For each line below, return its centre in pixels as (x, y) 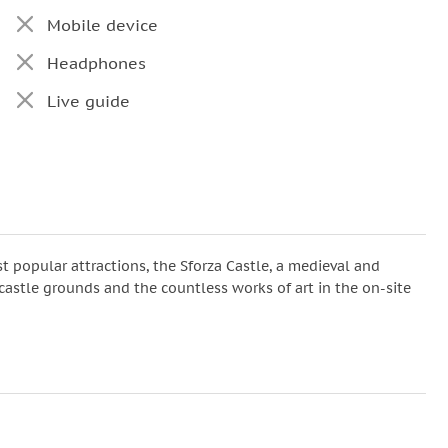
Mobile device (102, 25)
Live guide (88, 101)
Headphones (96, 63)
